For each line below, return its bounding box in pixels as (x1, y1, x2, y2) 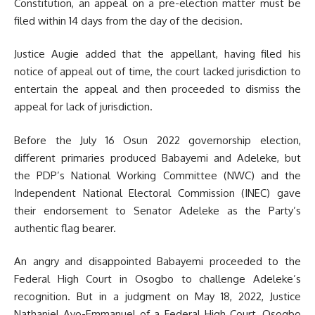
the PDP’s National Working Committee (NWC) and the (14, 168, 301, 182)
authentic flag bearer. (14, 221, 116, 235)
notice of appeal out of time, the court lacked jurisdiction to (14, 65, 301, 78)
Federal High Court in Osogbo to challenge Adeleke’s (14, 272, 301, 285)
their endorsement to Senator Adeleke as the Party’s (14, 203, 301, 217)
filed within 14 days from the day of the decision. (14, 13, 243, 27)
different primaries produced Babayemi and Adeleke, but (14, 150, 301, 165)
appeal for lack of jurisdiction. (14, 100, 153, 113)
